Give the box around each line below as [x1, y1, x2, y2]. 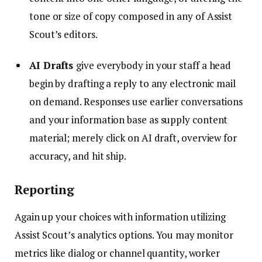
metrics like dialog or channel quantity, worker [15, 246, 220, 260]
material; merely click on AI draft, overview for [29, 130, 237, 144]
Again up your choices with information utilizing [15, 210, 226, 224]
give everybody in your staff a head [76, 58, 232, 72]
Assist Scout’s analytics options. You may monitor [15, 228, 233, 242]
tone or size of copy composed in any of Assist [29, 9, 233, 23]
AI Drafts [29, 58, 77, 72]
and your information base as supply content [29, 112, 228, 126]
